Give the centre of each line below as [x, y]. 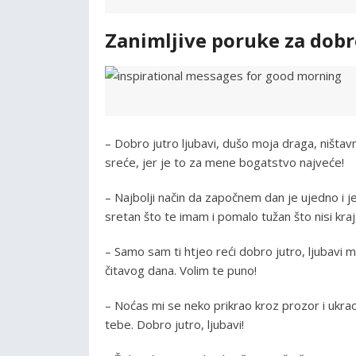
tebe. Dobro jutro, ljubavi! [174, 325]
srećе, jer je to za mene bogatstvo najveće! [224, 163]
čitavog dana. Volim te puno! [181, 271]
